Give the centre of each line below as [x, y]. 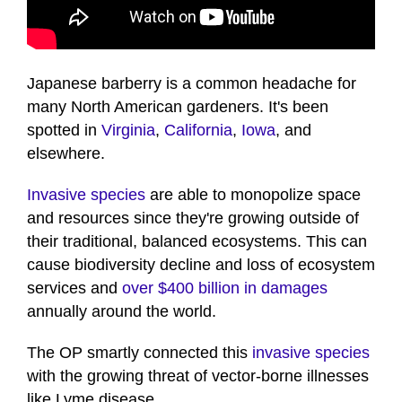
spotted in [64, 131]
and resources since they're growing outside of [193, 218]
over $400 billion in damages [225, 288]
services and [74, 288]
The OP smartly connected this [140, 353]
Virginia [128, 131]
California [198, 131]
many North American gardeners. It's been [178, 107]
